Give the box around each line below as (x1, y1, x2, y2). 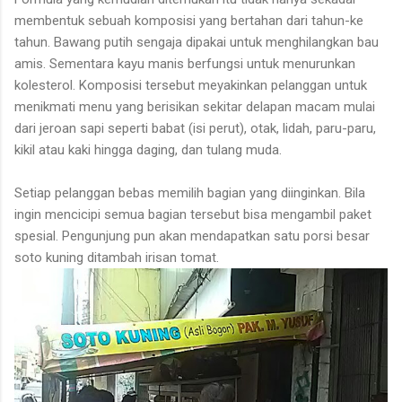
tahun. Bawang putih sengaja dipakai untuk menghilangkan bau (14, 33, 379, 50)
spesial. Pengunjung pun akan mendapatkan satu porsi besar (14, 227, 370, 244)
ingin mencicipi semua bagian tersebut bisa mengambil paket (14, 205, 371, 223)
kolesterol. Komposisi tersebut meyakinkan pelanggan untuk (14, 76, 367, 93)
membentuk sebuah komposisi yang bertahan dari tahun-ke (14, 12, 363, 29)
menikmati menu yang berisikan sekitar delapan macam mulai (14, 98, 375, 115)
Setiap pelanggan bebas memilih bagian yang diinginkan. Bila (14, 184, 365, 201)
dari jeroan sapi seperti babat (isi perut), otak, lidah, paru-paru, (14, 119, 376, 136)
